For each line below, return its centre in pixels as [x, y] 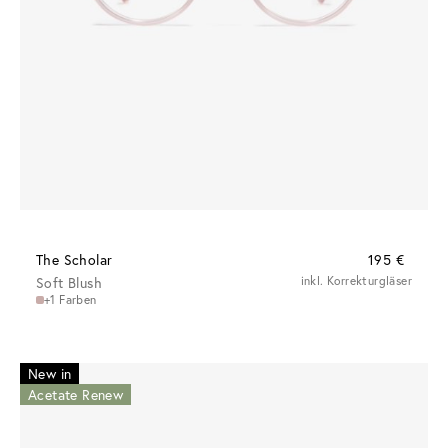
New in [50, 374]
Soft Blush [69, 283]
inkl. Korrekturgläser [356, 281]
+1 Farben [70, 300]
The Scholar [74, 260]
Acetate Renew [76, 395]
